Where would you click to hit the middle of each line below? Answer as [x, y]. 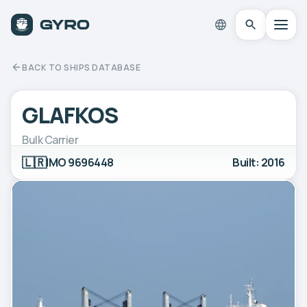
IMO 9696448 [80, 162]
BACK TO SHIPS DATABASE [81, 67]
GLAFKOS [70, 115]
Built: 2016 [259, 162]
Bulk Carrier [50, 139]
